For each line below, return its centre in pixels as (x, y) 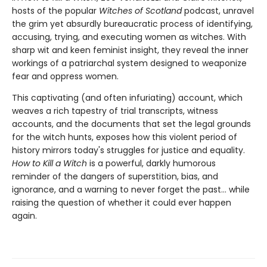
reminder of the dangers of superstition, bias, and (115, 177)
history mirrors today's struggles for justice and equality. (128, 150)
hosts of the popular (55, 11)
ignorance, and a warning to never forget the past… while (131, 190)
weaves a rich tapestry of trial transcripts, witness (115, 111)
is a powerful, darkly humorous (151, 164)
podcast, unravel (218, 11)
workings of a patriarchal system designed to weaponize (129, 63)
